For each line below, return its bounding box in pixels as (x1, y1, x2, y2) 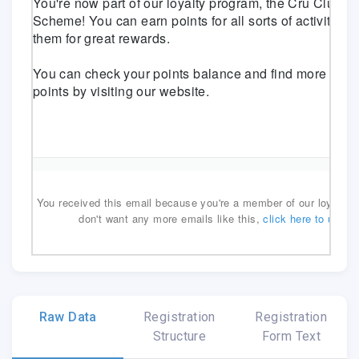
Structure (152, 328, 207, 344)
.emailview (37, 289, 100, 305)
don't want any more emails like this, (79, 210, 264, 226)
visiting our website (90, 81, 206, 100)
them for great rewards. (32, 28, 170, 47)
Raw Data (38, 309, 97, 325)
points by (32, 81, 91, 100)
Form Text (261, 328, 321, 344)
